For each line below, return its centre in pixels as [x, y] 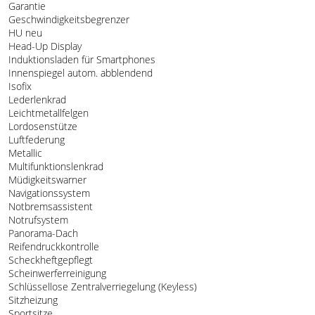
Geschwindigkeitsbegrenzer [67, 20]
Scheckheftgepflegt [49, 260]
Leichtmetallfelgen [47, 113]
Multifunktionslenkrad [54, 167]
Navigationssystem [48, 193]
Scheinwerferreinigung [56, 274]
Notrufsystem [37, 220]
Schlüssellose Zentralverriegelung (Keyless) [101, 287]
